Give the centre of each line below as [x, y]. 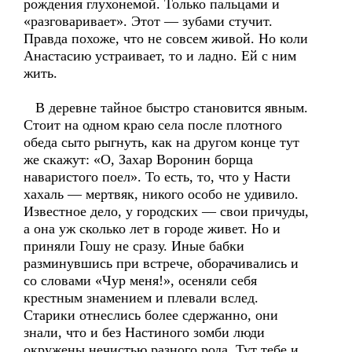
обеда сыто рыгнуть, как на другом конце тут [161, 142]
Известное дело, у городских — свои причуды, [166, 211]
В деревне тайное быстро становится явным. [166, 108]
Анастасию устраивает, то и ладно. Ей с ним [160, 56]
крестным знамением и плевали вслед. [141, 298]
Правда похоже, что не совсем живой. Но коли [166, 38]
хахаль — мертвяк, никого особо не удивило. [161, 194]
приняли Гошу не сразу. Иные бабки [134, 246]
